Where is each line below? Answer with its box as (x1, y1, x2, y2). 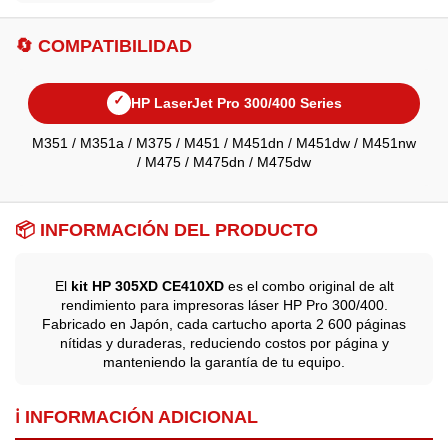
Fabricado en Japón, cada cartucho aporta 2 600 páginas (42, 315, 406, 332)
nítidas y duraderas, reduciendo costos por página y (59, 334, 389, 351)
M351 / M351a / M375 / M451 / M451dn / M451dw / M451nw (32, 135, 416, 152)
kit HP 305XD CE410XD (70, 277, 224, 294)
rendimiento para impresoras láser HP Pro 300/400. (60, 296, 388, 313)
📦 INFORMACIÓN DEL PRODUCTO (15, 220, 318, 241)
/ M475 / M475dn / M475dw (137, 154, 311, 171)
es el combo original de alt (223, 277, 394, 294)
